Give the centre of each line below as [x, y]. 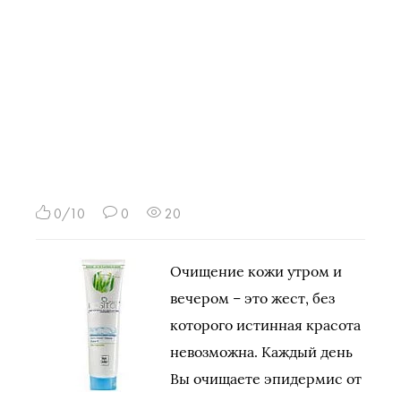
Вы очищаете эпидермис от [266, 379]
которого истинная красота [265, 325]
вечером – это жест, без [252, 298]
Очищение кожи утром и [256, 271]
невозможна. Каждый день [261, 352]
